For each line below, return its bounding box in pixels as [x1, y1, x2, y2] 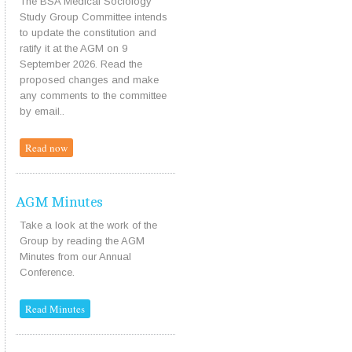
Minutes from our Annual [19, 250, 131, 262]
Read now [24, 141, 68, 156]
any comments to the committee [19, 90, 167, 102]
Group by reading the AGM [19, 234, 145, 247]
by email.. [19, 105, 64, 118]
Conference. [19, 266, 75, 278]
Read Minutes [24, 301, 85, 316]
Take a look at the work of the [19, 218, 157, 231]
